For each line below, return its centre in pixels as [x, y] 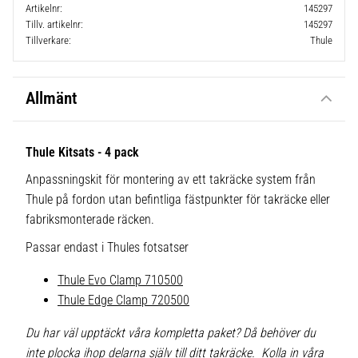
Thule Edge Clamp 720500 [123, 300]
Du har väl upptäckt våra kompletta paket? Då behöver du [171, 332]
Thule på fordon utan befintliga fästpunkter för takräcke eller [178, 200]
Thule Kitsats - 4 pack [82, 152]
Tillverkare [47, 40]
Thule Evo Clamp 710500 [120, 280]
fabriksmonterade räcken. [90, 220]
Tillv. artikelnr [53, 24]
